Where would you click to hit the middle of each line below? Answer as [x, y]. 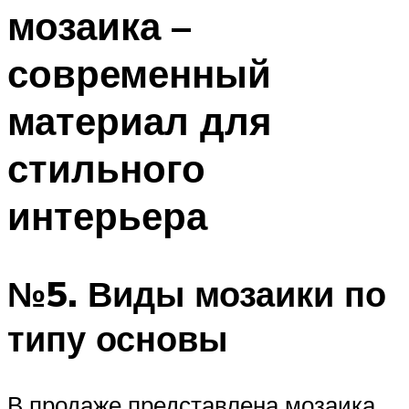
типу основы [117, 338]
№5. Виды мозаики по [197, 293]
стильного [106, 168]
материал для [140, 121]
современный [139, 73]
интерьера [107, 216]
